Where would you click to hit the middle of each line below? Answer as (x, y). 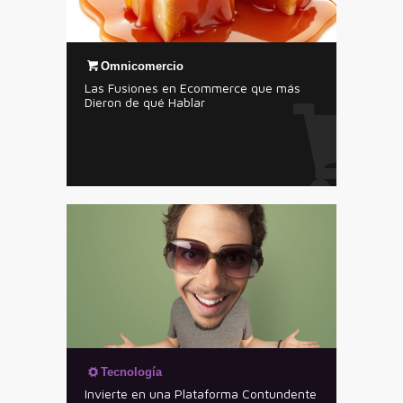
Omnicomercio (143, 66)
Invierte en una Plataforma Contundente (201, 394)
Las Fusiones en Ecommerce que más (193, 88)
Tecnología (132, 372)
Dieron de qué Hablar (145, 102)
